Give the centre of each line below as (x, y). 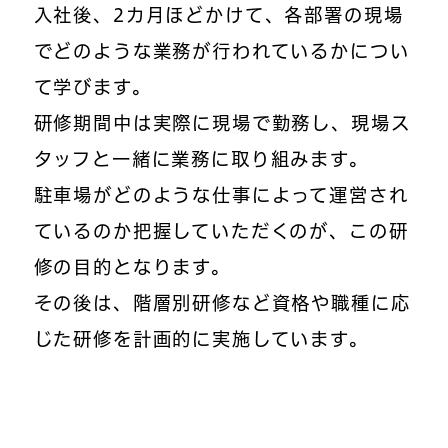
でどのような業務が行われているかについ (221, 50)
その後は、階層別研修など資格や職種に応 (222, 302)
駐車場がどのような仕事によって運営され (221, 194)
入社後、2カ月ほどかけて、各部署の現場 (218, 14)
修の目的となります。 (132, 266)
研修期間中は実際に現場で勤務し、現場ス (222, 122)
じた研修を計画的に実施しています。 (201, 338)
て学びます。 (92, 86)
